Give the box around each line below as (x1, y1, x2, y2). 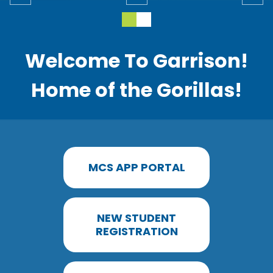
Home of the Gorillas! (31, 76, 242, 104)
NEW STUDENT (97, 210, 176, 225)
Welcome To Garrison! (25, 46, 248, 74)
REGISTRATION (95, 223, 178, 239)
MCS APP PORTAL (88, 159, 185, 175)
